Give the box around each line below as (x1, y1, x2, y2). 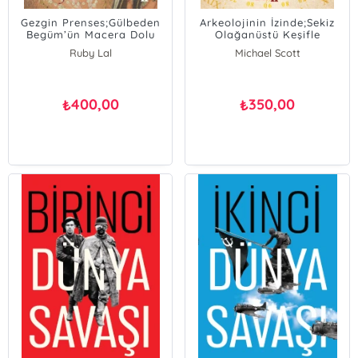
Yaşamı (70, 40, 111, 53)
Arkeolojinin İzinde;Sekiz (200, 16, 336, 29)
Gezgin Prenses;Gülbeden (20, 16, 161, 29)
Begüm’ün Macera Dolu (26, 28, 155, 41)
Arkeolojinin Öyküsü (212, 40, 324, 53)
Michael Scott (234, 46, 300, 59)
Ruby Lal (69, 46, 112, 59)
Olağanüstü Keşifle (214, 28, 320, 41)
